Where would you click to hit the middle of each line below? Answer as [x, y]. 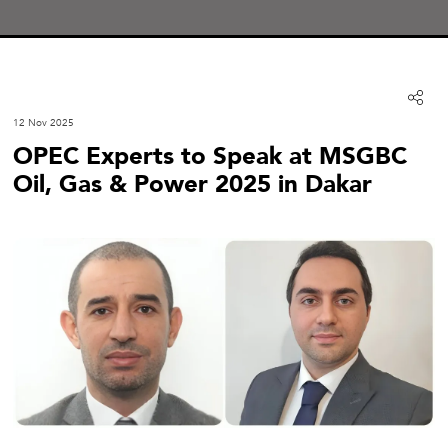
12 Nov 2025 [43, 123]
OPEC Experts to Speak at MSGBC [210, 156]
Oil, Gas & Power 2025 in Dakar [192, 184]
